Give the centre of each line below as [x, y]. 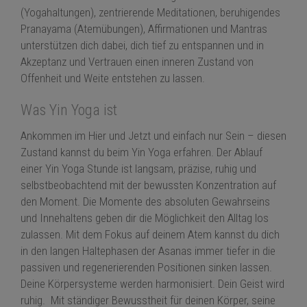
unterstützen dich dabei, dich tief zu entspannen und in [142, 46]
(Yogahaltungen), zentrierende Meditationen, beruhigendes [150, 13]
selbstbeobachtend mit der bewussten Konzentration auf [148, 185]
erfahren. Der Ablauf [217, 152]
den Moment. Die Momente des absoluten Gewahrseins [145, 202]
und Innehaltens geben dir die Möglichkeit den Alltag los [145, 218]
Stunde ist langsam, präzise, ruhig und [170, 169]
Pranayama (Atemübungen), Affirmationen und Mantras [144, 29]
